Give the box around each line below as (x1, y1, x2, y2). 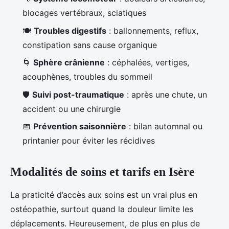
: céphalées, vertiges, (105, 57, 189, 68)
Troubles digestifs (34, 25, 106, 36)
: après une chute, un (124, 89, 207, 100)
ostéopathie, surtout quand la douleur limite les (10, 204, 193, 215)
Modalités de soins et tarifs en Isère (10, 165, 195, 179)
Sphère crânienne (33, 57, 105, 68)
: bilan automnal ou (126, 121, 202, 132)
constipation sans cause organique (22, 39, 157, 50)
